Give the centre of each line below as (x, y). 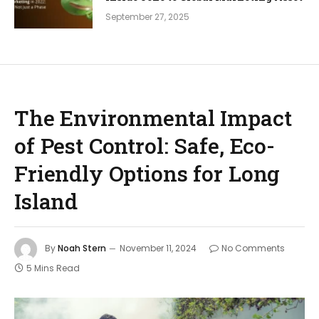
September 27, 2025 (147, 17)
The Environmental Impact (153, 118)
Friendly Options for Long (147, 173)
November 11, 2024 (158, 249)
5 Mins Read (53, 268)
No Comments (253, 249)
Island (46, 201)
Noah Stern (82, 249)
